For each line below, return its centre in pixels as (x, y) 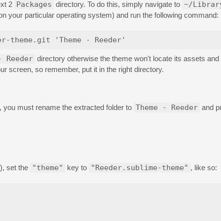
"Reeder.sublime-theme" (140, 167)
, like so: (204, 167)
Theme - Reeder (167, 107)
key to (77, 167)
